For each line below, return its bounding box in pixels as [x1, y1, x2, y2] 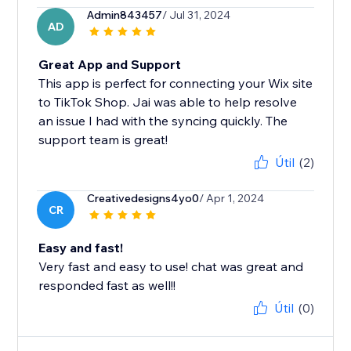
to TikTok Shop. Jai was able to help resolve [38, 94, 298, 110]
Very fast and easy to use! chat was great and [38, 259, 304, 275]
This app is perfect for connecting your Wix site [38, 75, 313, 92]
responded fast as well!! [38, 277, 176, 294]
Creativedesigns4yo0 [87, 191, 200, 206]
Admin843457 [87, 8, 163, 23]
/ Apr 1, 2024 [199, 191, 265, 206]
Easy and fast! [38, 240, 124, 256]
